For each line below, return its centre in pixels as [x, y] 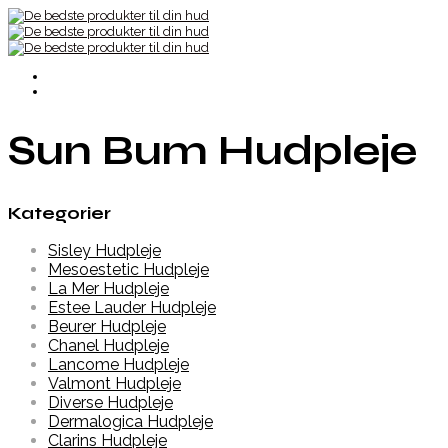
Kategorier [59, 213]
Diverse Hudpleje [110, 403]
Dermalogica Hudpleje [130, 422]
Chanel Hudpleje [108, 346]
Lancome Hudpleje [118, 365]
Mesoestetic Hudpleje [128, 270]
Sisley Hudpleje [104, 251]
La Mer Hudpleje [108, 289]
